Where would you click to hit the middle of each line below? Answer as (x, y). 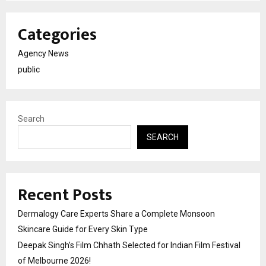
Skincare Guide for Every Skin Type (83, 229)
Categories (57, 34)
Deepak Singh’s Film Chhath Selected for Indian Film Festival (129, 245)
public (29, 69)
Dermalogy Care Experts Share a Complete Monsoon (116, 213)
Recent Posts (65, 195)
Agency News (43, 53)
